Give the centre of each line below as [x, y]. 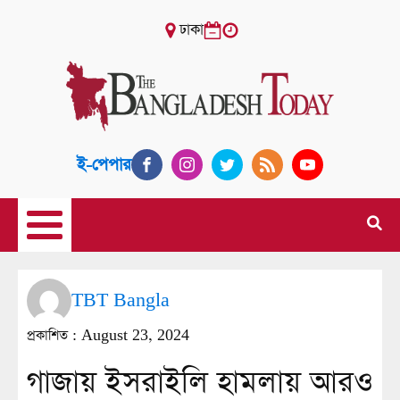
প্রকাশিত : [54, 335]
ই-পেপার [104, 164]
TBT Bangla [121, 300]
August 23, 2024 [135, 335]
